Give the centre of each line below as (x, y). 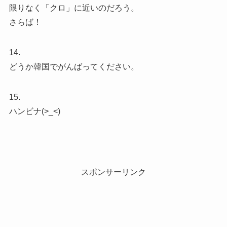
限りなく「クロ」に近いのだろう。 (74, 8)
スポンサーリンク (113, 172)
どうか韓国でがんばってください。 (74, 66)
